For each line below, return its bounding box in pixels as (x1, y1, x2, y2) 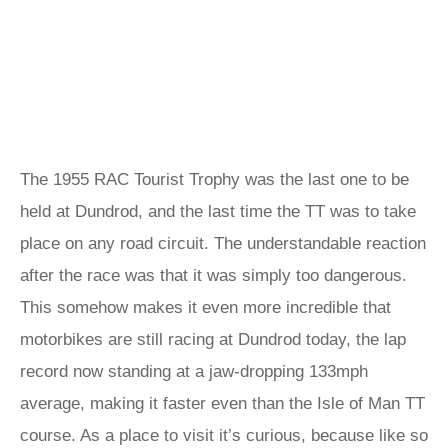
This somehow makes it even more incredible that (20, 298, 391, 317)
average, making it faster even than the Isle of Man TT (20, 394, 425, 413)
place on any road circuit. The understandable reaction (20, 234, 426, 253)
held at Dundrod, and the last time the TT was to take (20, 202, 416, 221)
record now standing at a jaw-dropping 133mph (20, 362, 368, 381)
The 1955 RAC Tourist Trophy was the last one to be (20, 170, 409, 189)
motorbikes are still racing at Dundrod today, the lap (20, 330, 406, 349)
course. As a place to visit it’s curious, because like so (20, 426, 428, 445)
